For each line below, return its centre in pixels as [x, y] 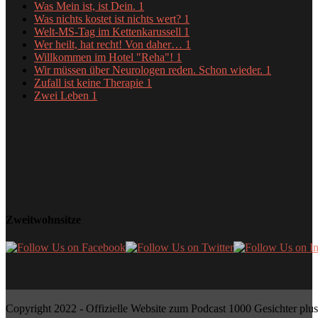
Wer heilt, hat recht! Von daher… [110, 44]
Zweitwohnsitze [43, 219]
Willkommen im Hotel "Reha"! [105, 57]
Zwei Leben [63, 95]
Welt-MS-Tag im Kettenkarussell [109, 31]
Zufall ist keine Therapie [90, 82]
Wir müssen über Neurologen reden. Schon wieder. [150, 70]
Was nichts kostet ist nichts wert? [109, 18]
